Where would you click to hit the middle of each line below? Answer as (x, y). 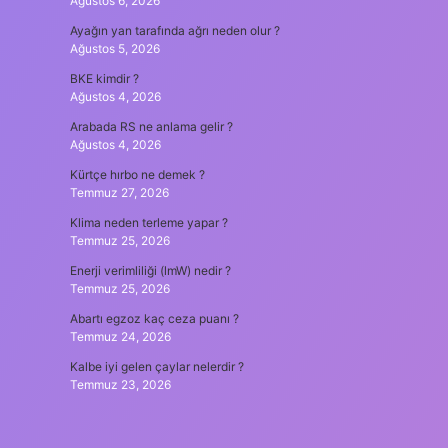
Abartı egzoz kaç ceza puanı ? (154, 318)
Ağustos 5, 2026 (114, 48)
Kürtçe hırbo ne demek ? (137, 174)
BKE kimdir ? (104, 78)
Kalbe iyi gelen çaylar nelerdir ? (156, 366)
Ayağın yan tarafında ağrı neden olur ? (174, 30)
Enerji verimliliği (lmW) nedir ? (150, 270)
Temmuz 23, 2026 (120, 384)
